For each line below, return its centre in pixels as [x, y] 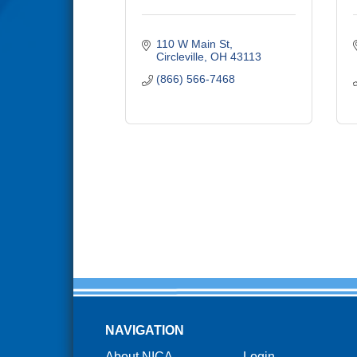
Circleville [180, 57]
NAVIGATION [144, 331]
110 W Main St [192, 44]
